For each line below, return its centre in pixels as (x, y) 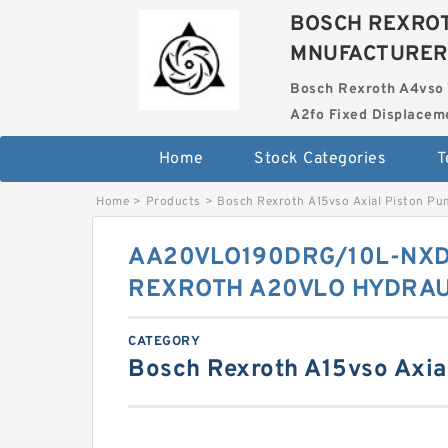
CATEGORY (164, 342)
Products (173, 202)
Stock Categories (320, 159)
